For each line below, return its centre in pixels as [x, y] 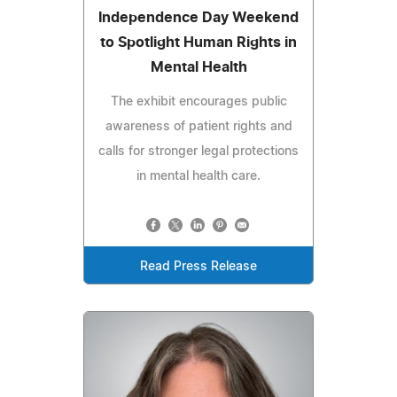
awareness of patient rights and [198, 126]
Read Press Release [198, 266]
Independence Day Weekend [198, 17]
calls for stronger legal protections [198, 151]
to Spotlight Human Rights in [198, 42]
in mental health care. [198, 176]
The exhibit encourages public [198, 101]
